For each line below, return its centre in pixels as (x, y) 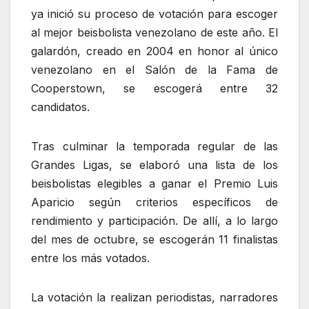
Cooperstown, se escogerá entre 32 (154, 89)
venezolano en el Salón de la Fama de (154, 70)
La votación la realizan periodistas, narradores (154, 298)
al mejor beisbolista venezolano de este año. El (154, 33)
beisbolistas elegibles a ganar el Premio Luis (154, 184)
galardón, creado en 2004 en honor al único (154, 51)
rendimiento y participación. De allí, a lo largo (154, 221)
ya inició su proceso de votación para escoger (154, 14)
